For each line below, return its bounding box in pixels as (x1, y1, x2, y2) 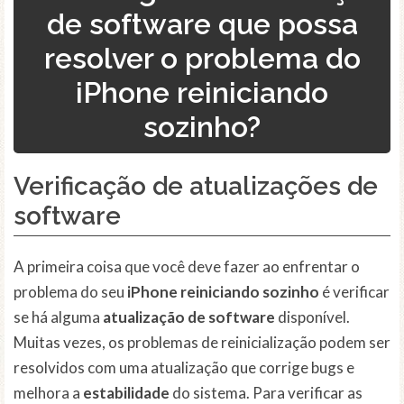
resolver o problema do (43, 41, 361, 76)
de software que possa (46, 7, 358, 41)
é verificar (319, 282, 390, 302)
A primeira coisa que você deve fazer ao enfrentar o (14, 257, 360, 277)
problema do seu (14, 282, 127, 302)
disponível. (275, 308, 350, 327)
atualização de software (103, 308, 275, 327)
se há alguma (14, 308, 103, 327)
